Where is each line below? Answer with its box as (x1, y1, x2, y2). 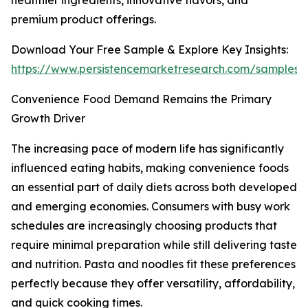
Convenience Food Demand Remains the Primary (11, 92, 272, 107)
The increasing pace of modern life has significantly (11, 142, 284, 156)
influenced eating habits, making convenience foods (11, 161, 289, 175)
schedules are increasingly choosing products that (11, 219, 277, 233)
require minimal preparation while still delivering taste (11, 238, 297, 252)
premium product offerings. (11, 12, 156, 27)
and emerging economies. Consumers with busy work (11, 199, 290, 214)
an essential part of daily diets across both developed (11, 180, 297, 195)
